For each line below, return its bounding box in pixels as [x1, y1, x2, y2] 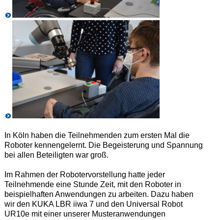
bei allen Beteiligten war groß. [4, 150, 109, 159]
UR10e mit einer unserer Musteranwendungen [4, 209, 165, 218]
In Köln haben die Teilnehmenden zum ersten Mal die [4, 131, 190, 139]
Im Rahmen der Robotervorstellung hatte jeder [4, 170, 165, 179]
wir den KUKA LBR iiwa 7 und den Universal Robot [4, 199, 183, 208]
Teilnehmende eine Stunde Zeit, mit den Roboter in [4, 180, 181, 189]
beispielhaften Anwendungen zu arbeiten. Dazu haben [4, 190, 193, 198]
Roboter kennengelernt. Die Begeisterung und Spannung [4, 140, 203, 149]
